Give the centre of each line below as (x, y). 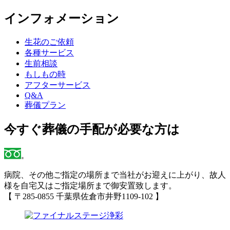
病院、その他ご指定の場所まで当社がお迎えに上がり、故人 (115, 175)
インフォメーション (62, 19)
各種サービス (49, 53)
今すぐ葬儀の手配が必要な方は (92, 129)
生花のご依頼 (49, 42)
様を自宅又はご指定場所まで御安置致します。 (90, 185)
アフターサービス (57, 85)
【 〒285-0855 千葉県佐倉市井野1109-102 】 (84, 196)
